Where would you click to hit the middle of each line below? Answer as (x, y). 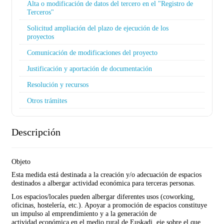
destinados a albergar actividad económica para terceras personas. (103, 183)
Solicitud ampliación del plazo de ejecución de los (98, 28)
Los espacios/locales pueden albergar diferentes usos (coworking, (103, 196)
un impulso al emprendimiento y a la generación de (84, 213)
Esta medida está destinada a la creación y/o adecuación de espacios (106, 174)
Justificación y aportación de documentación (89, 68)
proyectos (40, 36)
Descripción (36, 132)
